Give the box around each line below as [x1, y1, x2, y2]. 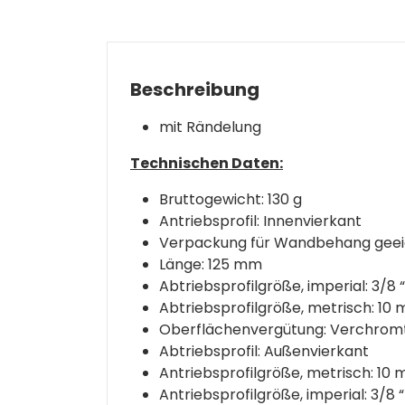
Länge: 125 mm [159, 254, 262, 275]
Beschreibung [130, 77, 259, 102]
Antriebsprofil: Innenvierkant [159, 211, 362, 231]
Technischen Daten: [130, 153, 283, 174]
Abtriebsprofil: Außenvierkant [159, 341, 369, 362]
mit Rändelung [159, 117, 261, 137]
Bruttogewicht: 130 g [159, 189, 302, 210]
